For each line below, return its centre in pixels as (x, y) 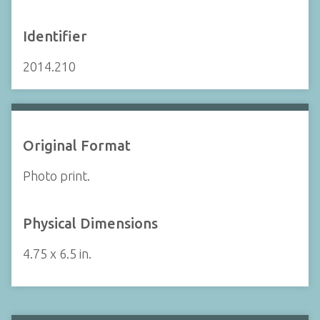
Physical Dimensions (90, 223)
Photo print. (56, 175)
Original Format (77, 145)
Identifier (55, 36)
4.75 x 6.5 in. (57, 253)
